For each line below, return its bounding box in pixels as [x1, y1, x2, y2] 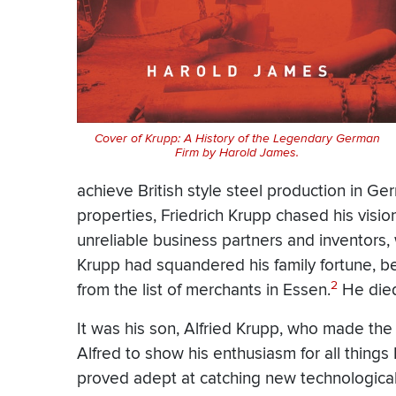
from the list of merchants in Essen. [77, 280, 331, 301]
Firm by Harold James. [175, 146, 299, 161]
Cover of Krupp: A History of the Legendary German [94, 132, 380, 147]
